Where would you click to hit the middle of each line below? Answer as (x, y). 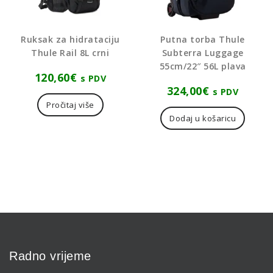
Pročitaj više (70, 105)
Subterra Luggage (203, 53)
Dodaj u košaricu (203, 119)
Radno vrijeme (50, 256)
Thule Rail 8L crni (70, 53)
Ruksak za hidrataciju (70, 40)
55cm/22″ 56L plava (203, 66)
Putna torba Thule (203, 40)
